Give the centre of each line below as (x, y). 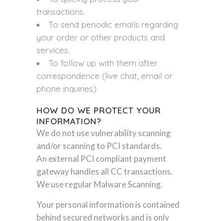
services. (53, 50)
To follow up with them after (103, 63)
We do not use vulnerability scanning (104, 133)
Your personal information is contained (108, 204)
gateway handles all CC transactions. (105, 171)
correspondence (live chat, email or (105, 76)
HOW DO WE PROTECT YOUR (99, 110)
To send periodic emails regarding (113, 24)
